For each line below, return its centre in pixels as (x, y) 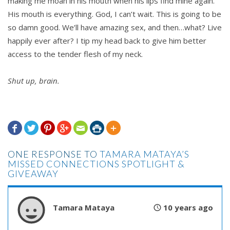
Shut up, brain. (34, 81)
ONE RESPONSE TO (54, 154)
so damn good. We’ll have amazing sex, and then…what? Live (115, 27)
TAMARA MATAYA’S (145, 154)
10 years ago (188, 208)
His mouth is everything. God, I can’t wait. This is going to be (114, 14)
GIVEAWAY (33, 174)
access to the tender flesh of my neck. (75, 54)
